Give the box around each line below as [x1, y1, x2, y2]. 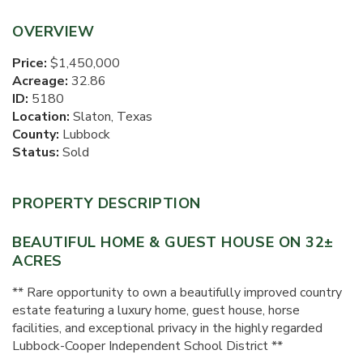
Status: [12, 143, 59, 161]
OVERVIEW [12, 22, 95, 41]
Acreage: [12, 72, 68, 90]
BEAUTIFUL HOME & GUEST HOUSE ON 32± [12, 233, 334, 252]
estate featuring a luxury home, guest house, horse [12, 301, 300, 319]
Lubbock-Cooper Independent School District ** [12, 337, 283, 355]
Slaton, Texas [70, 108, 152, 126]
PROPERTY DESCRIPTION [12, 194, 201, 213]
